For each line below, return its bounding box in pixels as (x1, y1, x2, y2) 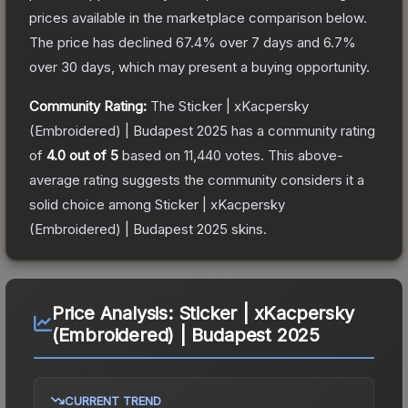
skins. (228, 219, 267, 238)
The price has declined (29, 33, 176, 51)
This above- (264, 146, 343, 164)
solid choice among (29, 195, 155, 213)
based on (118, 146, 184, 164)
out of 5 (66, 146, 118, 164)
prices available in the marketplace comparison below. (29, 8, 367, 26)
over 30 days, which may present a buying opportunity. (29, 57, 370, 76)
